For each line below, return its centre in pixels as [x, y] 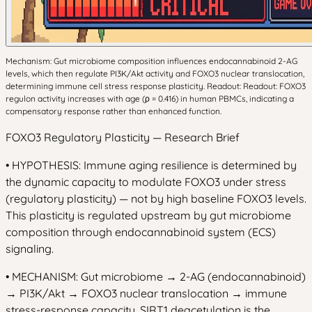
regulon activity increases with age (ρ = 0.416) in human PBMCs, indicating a [150, 99]
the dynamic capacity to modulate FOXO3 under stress [146, 182]
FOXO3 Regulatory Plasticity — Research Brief [123, 137]
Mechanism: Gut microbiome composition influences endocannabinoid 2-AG [151, 61]
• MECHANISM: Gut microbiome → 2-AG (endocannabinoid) [156, 276]
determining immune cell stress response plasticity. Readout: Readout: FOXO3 [156, 86]
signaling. [30, 249]
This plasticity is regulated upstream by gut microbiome [148, 215]
